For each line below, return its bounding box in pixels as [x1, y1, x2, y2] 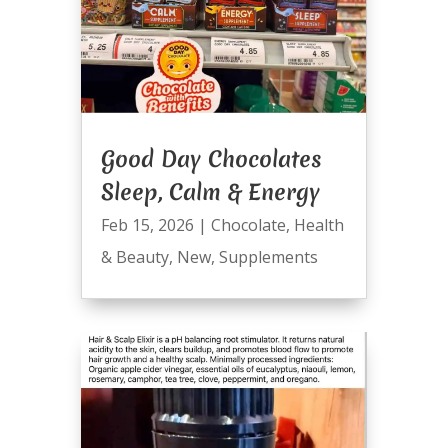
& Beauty [100, 246, 169, 269]
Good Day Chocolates [100, 144, 322, 175]
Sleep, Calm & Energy [100, 177, 320, 208]
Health [293, 214, 344, 237]
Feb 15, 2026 [100, 214, 194, 237]
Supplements [218, 246, 318, 269]
